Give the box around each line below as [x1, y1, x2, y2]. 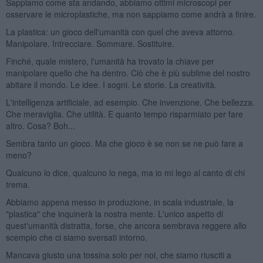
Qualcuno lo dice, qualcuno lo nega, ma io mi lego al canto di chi [5, 166, 245, 178]
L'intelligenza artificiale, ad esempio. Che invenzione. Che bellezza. [5, 96, 255, 108]
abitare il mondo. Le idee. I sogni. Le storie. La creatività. [5, 78, 217, 90]
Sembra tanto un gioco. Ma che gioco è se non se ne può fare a [5, 137, 243, 149]
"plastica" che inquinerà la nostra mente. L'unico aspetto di [5, 207, 223, 220]
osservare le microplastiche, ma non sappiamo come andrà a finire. [5, 8, 256, 20]
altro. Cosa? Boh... [5, 119, 75, 131]
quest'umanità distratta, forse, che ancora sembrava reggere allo [5, 219, 247, 231]
